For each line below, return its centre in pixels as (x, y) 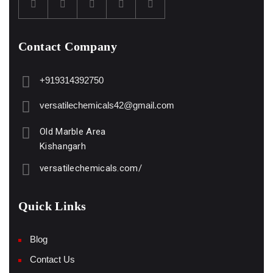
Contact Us (52, 259)
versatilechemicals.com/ (91, 168)
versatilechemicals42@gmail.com (107, 105)
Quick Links (52, 206)
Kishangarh (63, 146)
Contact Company (68, 46)
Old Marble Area (73, 132)
